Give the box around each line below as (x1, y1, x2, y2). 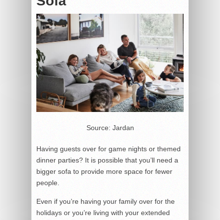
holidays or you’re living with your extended (36, 208, 170, 217)
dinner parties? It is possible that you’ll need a (36, 156, 178, 164)
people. (36, 178, 59, 187)
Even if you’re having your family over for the (36, 197, 175, 205)
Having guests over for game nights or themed (36, 144, 181, 153)
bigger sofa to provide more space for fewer (36, 167, 172, 175)
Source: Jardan (86, 123, 134, 132)
